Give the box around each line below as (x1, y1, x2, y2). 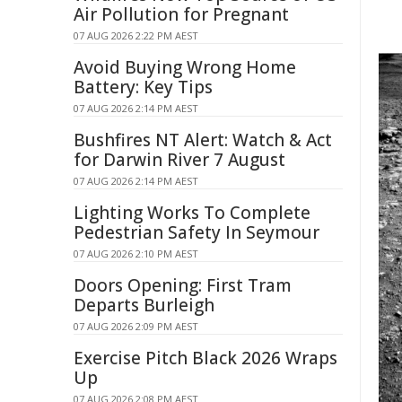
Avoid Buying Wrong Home (74, 56, 296, 79)
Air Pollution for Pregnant (74, 3, 289, 26)
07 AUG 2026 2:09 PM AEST (74, 319, 198, 333)
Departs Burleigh (74, 293, 214, 317)
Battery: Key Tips (74, 75, 213, 99)
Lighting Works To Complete (74, 201, 310, 224)
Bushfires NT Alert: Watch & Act (74, 128, 332, 152)
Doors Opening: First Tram (74, 274, 292, 297)
